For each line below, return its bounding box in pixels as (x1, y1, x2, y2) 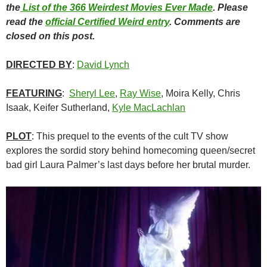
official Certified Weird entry (45, 16, 169, 27)
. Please (213, 2, 248, 13)
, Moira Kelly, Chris (161, 88, 240, 98)
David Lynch (77, 59, 129, 70)
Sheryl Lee (69, 88, 115, 98)
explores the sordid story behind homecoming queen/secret (6, 145, 255, 156)
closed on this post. (6, 30, 95, 41)
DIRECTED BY (6, 59, 72, 70)
